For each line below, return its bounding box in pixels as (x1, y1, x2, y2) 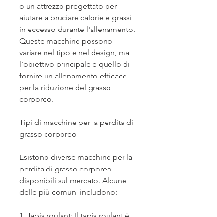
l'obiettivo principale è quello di (19, 60, 130, 69)
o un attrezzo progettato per (19, 1, 117, 11)
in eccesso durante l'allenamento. (19, 25, 135, 34)
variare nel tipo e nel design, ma (19, 48, 129, 58)
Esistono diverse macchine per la (19, 153, 132, 162)
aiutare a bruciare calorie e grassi (19, 13, 132, 23)
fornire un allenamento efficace (19, 71, 127, 81)
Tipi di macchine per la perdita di (19, 118, 133, 127)
